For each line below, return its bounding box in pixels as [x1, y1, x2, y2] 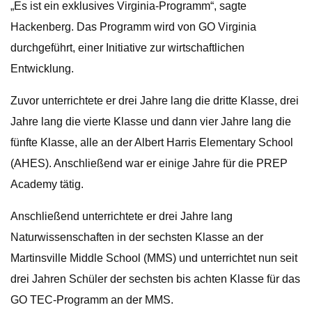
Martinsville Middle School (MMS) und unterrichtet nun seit [10, 252, 297, 264]
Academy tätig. [10, 178, 84, 190]
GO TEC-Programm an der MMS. [10, 294, 173, 306]
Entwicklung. [10, 63, 74, 75]
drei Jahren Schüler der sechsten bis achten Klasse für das [10, 273, 300, 285]
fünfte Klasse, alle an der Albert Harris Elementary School [10, 136, 293, 148]
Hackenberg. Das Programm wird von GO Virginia [10, 21, 256, 33]
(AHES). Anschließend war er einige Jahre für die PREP [10, 157, 288, 169]
